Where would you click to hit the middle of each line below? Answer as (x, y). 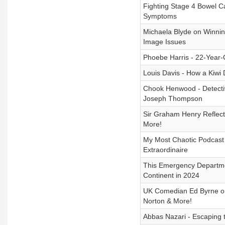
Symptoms (160, 16)
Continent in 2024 (171, 175)
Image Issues (164, 42)
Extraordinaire (165, 150)
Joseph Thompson (173, 98)
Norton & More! (167, 201)
